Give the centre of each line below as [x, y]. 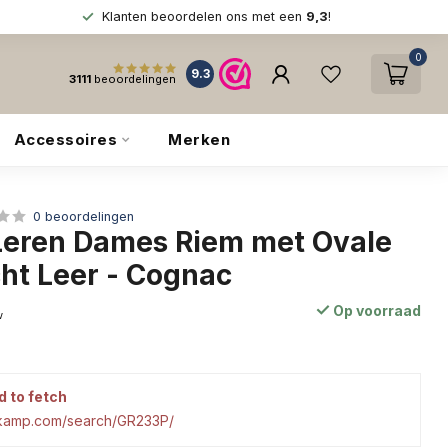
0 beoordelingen [84, 216]
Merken [199, 139]
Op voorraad [375, 310]
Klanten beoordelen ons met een [203, 16]
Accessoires [65, 139]
